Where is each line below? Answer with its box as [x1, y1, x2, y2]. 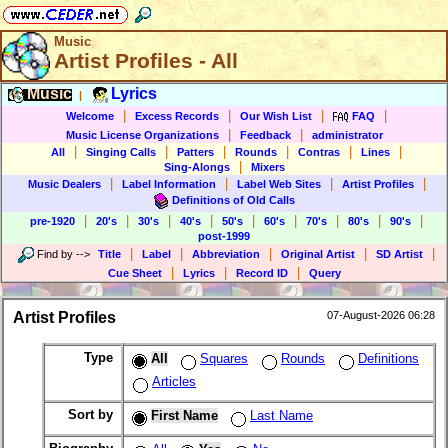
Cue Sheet [107, 267, 162, 279]
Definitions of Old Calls [172, 193, 295, 206]
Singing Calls [86, 146, 156, 158]
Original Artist [280, 247, 355, 260]
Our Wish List [240, 109, 312, 122]
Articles [152, 374, 196, 390]
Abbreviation [191, 247, 260, 260]
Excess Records [135, 109, 219, 122]
